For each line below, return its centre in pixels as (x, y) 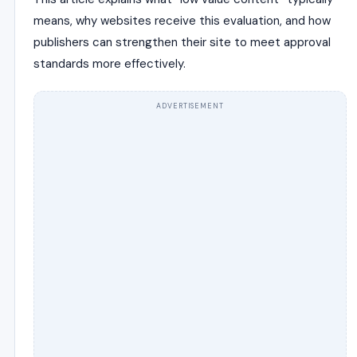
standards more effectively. (110, 64)
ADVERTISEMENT (190, 106)
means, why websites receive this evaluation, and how (182, 21)
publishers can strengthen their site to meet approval (182, 42)
